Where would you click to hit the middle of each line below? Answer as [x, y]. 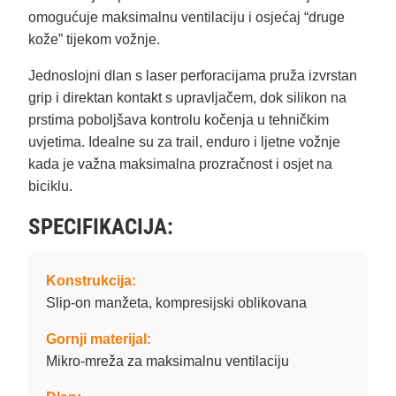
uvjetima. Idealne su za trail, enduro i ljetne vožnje [184, 142]
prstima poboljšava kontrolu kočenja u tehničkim [179, 120]
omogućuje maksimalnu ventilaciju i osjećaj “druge [187, 18]
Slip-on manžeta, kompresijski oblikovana [176, 303]
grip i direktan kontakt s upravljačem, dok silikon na [187, 98]
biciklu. [50, 187]
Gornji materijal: [99, 339]
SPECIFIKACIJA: [101, 227]
